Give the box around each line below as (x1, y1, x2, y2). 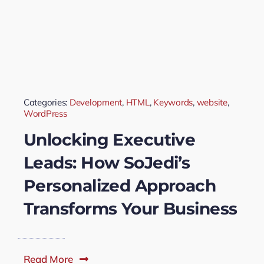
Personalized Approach (23, 175, 216, 196)
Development (69, 96, 123, 108)
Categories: (23, 96, 70, 108)
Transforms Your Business (23, 198, 237, 219)
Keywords (153, 96, 193, 108)
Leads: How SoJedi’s (23, 152, 190, 173)
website (196, 96, 227, 108)
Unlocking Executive (23, 129, 196, 150)
